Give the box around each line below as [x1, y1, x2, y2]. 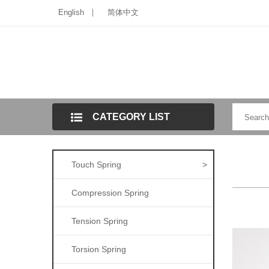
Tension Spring [71, 216, 128, 226]
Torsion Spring [71, 244, 126, 254]
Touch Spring [71, 160, 121, 169]
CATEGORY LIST [92, 112, 170, 122]
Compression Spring [71, 188, 149, 198]
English [58, 8, 84, 17]
